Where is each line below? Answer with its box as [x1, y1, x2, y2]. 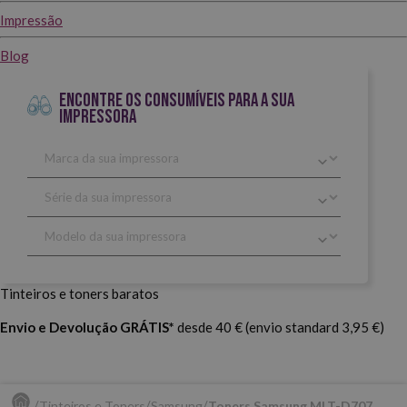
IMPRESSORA [58, 104, 136, 128]
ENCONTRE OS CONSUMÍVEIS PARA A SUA [58, 88, 294, 112]
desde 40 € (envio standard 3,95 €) [174, 318, 384, 335]
